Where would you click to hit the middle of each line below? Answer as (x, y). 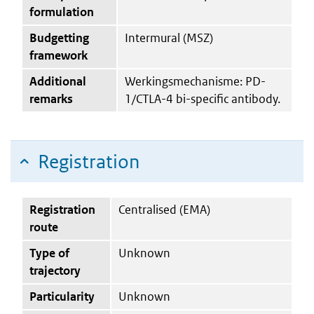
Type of (49, 253)
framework (59, 55)
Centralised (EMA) (164, 209)
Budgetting (59, 37)
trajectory (55, 270)
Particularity (62, 296)
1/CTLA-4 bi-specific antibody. (203, 98)
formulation (62, 12)
